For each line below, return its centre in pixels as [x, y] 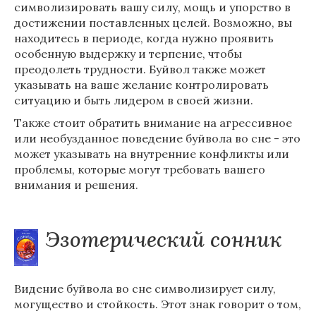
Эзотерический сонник [164, 239]
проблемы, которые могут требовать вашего [140, 169]
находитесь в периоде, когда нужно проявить [144, 38]
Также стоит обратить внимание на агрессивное [153, 123]
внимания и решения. [76, 185]
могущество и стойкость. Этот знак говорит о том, [158, 304]
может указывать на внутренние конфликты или [152, 154]
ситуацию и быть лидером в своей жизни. [134, 100]
